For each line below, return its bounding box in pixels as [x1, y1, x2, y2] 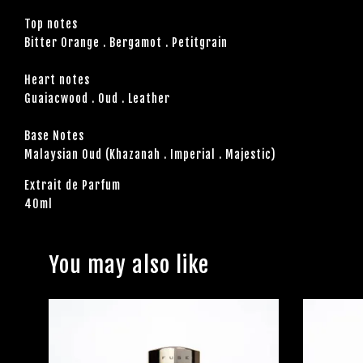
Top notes [24, 17, 78, 32]
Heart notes [24, 73, 90, 88]
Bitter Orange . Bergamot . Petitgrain [24, 36, 228, 50]
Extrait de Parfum [24, 178, 121, 193]
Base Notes [24, 129, 84, 143]
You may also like [49, 251, 209, 280]
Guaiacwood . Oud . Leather [24, 92, 170, 106]
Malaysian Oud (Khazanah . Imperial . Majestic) [24, 147, 276, 162]
